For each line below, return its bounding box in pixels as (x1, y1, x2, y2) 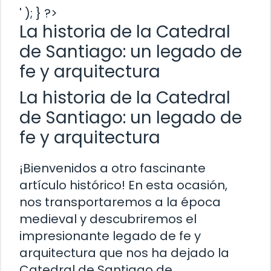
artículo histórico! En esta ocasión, (19, 176, 227, 194)
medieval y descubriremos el (19, 210, 197, 227)
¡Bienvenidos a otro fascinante (19, 159, 206, 177)
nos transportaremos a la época (19, 193, 221, 211)
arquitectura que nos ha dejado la (19, 244, 229, 261)
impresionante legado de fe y (19, 227, 201, 244)
